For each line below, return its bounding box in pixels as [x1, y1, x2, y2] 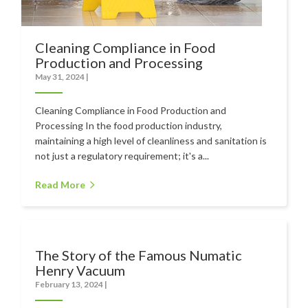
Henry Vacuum [35, 261, 126, 278]
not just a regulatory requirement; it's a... [35, 149, 210, 162]
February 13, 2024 [35, 278, 105, 289]
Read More [35, 178, 86, 190]
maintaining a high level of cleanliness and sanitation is [35, 134, 267, 146]
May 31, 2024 [35, 71, 87, 82]
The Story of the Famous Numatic [35, 246, 243, 263]
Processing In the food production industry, [35, 119, 223, 131]
